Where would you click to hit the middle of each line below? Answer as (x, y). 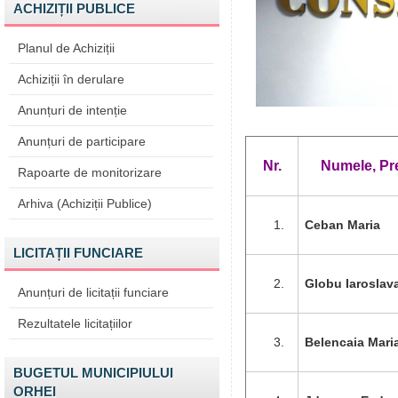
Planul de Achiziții (66, 48)
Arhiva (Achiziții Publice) (85, 203)
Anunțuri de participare (82, 141)
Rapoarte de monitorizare (90, 172)
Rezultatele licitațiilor (75, 323)
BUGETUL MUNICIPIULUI (93, 373)
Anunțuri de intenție (72, 110)
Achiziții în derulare (71, 79)
